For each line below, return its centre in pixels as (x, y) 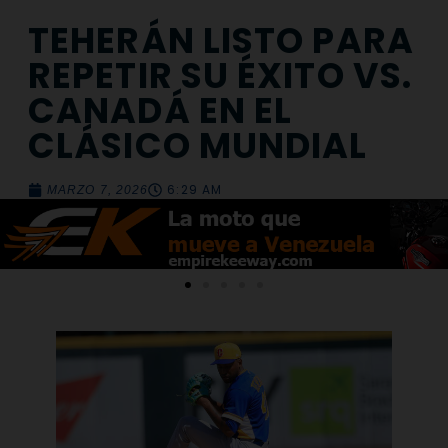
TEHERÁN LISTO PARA (221, 41)
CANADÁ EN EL (160, 111)
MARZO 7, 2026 (98, 190)
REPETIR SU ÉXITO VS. (220, 76)
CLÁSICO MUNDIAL (198, 146)
